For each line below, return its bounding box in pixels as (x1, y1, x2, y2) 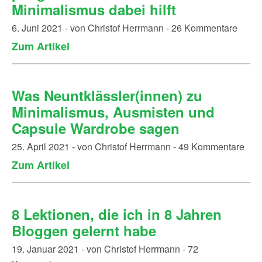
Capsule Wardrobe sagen (12, 118, 180, 138)
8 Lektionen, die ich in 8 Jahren (12, 204, 222, 224)
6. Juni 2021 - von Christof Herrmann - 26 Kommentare (12, 21, 237, 35)
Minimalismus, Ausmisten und (12, 102, 215, 122)
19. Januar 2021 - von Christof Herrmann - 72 (12, 242, 198, 256)
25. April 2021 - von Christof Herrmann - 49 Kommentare (12, 140, 244, 153)
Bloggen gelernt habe (12, 220, 156, 240)
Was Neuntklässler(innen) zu (12, 85, 202, 105)
